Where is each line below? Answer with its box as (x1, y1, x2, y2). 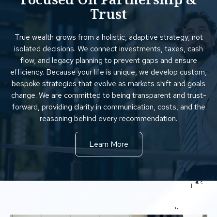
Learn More (89, 139, 128, 149)
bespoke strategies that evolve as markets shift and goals (12, 78, 205, 89)
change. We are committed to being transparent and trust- (11, 90, 206, 100)
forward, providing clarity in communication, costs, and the (12, 101, 205, 112)
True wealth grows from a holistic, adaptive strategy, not (14, 31, 203, 42)
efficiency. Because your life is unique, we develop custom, (10, 66, 207, 77)
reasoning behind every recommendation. (40, 113, 177, 124)
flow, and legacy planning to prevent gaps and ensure (20, 55, 197, 65)
